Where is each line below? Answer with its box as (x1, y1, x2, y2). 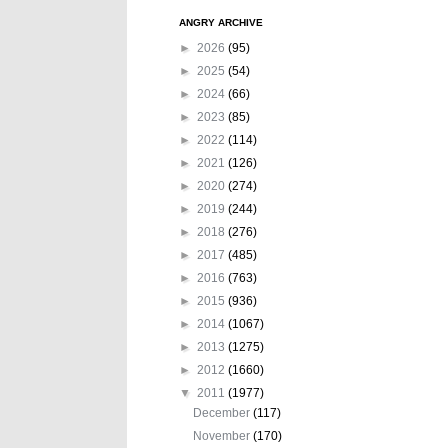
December (193, 405, 254, 420)
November (193, 428, 254, 443)
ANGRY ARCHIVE (179, 16, 263, 28)
